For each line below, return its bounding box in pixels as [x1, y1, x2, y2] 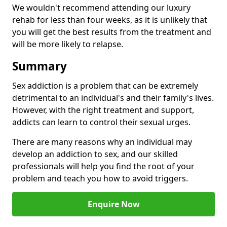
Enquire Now [87, 199, 140, 210]
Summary [12, 58, 67, 74]
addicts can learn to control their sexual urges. [12, 117, 191, 128]
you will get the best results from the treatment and [12, 26, 211, 38]
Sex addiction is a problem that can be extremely [12, 80, 198, 92]
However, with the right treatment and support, [12, 104, 194, 116]
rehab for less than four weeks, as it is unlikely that [12, 14, 207, 26]
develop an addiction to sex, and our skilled [12, 148, 178, 160]
